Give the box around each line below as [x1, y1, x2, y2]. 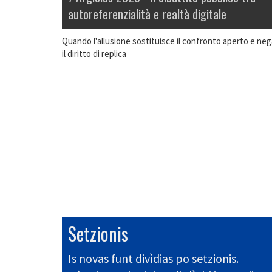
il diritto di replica [62, 48, 126, 60]
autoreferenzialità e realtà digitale [68, 5, 226, 24]
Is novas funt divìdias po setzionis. [68, 251, 239, 267]
